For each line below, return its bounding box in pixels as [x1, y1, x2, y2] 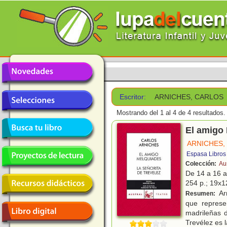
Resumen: [185, 190, 217, 198]
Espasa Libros [186, 150, 226, 158]
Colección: [185, 160, 218, 168]
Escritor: [120, 93, 146, 101]
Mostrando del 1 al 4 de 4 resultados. [117, 109, 225, 117]
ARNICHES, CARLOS [155, 93, 224, 101]
